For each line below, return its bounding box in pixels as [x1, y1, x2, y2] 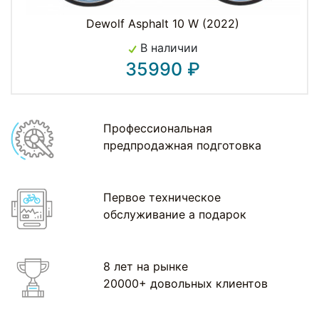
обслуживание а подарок [103, 207, 247, 222]
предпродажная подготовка [103, 138, 262, 153]
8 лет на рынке [103, 259, 189, 274]
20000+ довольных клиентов [103, 276, 268, 291]
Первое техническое [103, 190, 221, 205]
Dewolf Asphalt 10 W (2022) [86, 16, 239, 31]
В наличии [136, 41, 198, 56]
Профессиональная [103, 121, 213, 136]
